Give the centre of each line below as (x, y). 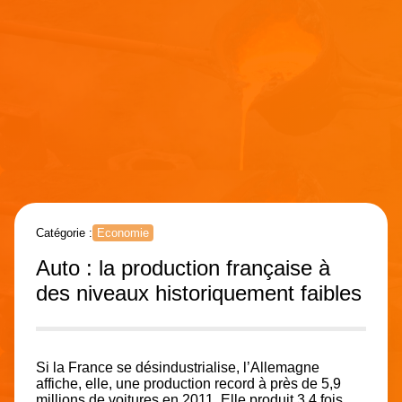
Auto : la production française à (183, 267)
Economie (123, 232)
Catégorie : (64, 232)
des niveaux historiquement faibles (199, 293)
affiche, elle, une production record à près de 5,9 (188, 383)
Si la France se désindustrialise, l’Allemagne (178, 367)
